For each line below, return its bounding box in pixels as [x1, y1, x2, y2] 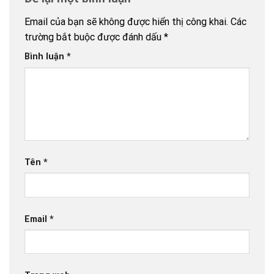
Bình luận [24, 51, 67, 62]
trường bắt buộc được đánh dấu [24, 31, 164, 43]
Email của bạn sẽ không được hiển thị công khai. [24, 15, 228, 28]
